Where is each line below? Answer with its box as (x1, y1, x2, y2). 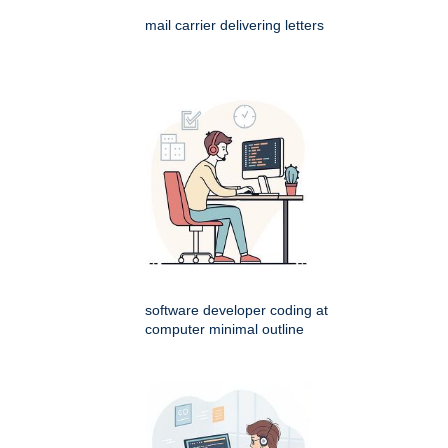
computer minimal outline (145, 321, 304, 338)
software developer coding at (145, 302, 328, 319)
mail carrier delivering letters (145, 17, 324, 34)
